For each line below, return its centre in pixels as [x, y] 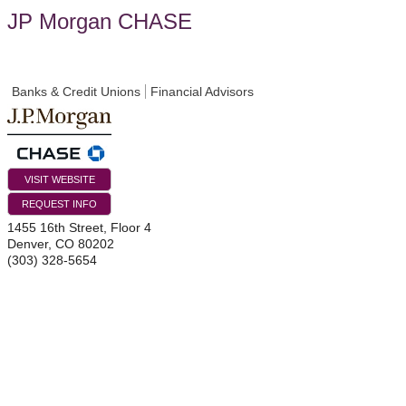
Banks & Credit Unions [76, 92]
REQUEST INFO [59, 204]
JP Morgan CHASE [100, 21]
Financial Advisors [202, 92]
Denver [28, 244]
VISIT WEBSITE [59, 180]
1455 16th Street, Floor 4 [79, 228]
